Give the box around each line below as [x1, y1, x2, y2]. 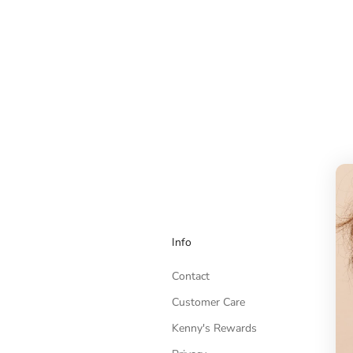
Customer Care [171, 294, 245, 310]
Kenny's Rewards [171, 320, 257, 336]
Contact [171, 268, 210, 284]
